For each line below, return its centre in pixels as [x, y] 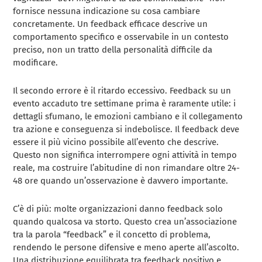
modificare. [36, 63]
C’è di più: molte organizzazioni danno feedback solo [118, 209]
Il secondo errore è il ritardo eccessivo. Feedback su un [122, 91]
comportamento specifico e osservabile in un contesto [121, 37]
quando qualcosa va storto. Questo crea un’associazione [125, 222]
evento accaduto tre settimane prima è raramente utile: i [125, 104]
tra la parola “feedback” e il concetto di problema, [112, 235]
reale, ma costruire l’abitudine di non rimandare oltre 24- [127, 168]
